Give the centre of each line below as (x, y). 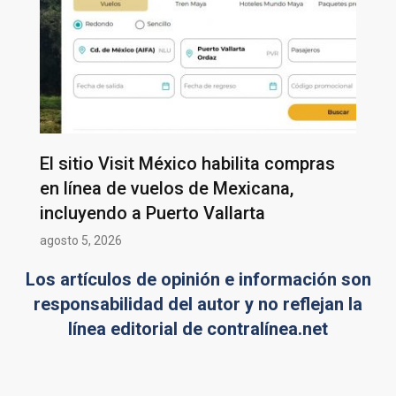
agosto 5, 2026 (81, 240)
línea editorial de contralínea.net (198, 328)
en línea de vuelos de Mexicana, (167, 188)
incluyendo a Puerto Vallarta (152, 213)
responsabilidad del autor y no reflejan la (198, 304)
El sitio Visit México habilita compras (187, 163)
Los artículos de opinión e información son (198, 279)
